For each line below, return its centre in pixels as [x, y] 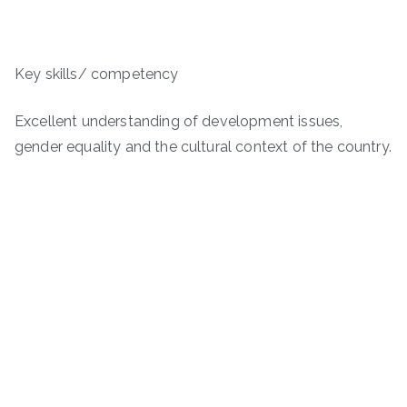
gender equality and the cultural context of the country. [203, 147]
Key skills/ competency [155, 74]
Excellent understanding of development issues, [179, 122]
